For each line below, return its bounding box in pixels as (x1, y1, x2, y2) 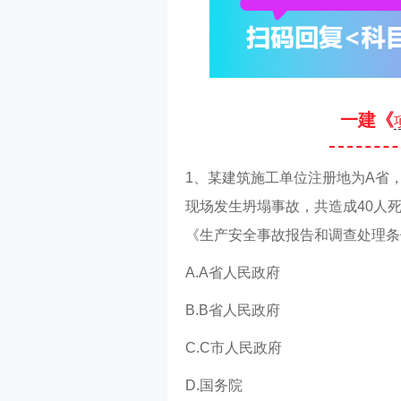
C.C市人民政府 (185, 340, 282, 355)
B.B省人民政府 (185, 303, 280, 318)
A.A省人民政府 (185, 265, 280, 280)
